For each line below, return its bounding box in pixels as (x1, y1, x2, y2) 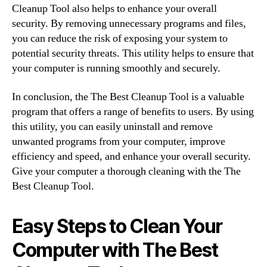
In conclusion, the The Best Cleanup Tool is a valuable (12, 89, 244, 104)
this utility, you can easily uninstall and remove (12, 119, 213, 133)
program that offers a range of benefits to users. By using (12, 104, 254, 119)
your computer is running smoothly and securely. (12, 61, 221, 75)
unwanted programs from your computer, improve (12, 134, 225, 148)
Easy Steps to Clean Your (12, 214, 223, 238)
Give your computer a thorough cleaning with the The (12, 164, 241, 178)
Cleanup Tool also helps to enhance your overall (12, 2, 217, 15)
